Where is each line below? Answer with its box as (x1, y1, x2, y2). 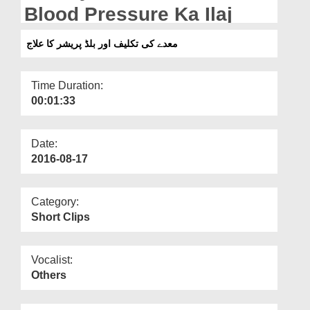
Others (31, 268, 66, 281)
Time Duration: (31, 79, 103, 91)
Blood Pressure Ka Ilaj (24, 3, 232, 25)
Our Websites (17, 28, 69, 37)
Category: (31, 195, 79, 208)
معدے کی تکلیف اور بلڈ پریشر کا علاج (26, 37, 178, 49)
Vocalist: (31, 253, 73, 266)
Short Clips (31, 210, 90, 223)
